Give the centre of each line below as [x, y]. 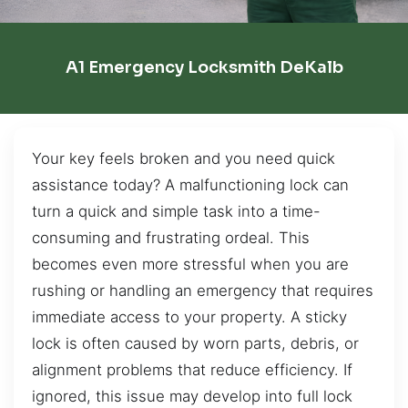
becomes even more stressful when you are [190, 264]
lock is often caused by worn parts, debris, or [195, 343]
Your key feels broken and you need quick [184, 158]
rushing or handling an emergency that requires [203, 290]
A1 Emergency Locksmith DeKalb [204, 68]
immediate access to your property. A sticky [189, 316]
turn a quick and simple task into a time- [176, 211]
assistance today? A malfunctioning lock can [190, 184]
